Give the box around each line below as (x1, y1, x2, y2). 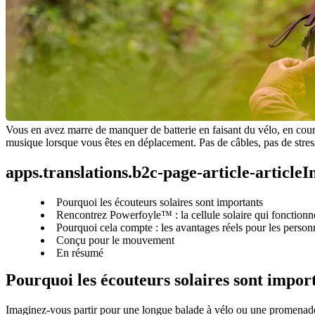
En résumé (56, 246, 103, 259)
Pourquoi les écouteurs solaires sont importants (56, 195, 263, 208)
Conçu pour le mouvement (56, 233, 174, 246)
